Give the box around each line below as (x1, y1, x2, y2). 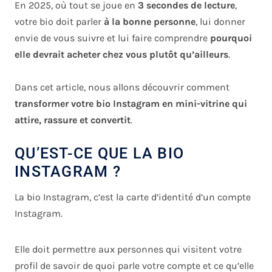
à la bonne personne (104, 16, 195, 28)
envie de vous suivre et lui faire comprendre (15, 32, 210, 44)
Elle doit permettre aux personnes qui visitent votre (15, 243, 242, 255)
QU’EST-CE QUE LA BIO (15, 144, 184, 163)
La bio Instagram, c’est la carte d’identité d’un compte (15, 191, 251, 203)
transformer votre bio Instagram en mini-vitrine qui (15, 98, 247, 110)
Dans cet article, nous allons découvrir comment (15, 81, 229, 93)
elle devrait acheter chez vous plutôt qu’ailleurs (15, 49, 228, 61)
